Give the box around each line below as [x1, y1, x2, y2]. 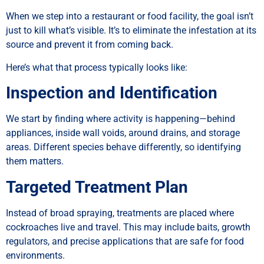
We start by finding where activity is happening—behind [6, 113, 235, 125]
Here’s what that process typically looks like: [6, 61, 187, 73]
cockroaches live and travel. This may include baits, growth [6, 221, 250, 233]
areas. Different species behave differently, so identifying [6, 141, 241, 153]
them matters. [6, 156, 64, 167]
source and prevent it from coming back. [6, 39, 173, 51]
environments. [6, 249, 65, 261]
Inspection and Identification [6, 83, 217, 103]
